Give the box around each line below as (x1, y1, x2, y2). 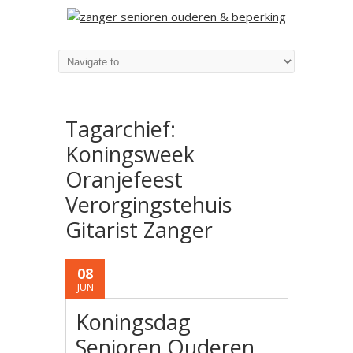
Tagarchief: (65, 114, 176, 143)
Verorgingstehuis (65, 190, 232, 219)
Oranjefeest (65, 165, 183, 194)
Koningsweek (65, 139, 195, 169)
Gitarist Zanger (65, 215, 213, 244)
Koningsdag (76, 307, 191, 336)
